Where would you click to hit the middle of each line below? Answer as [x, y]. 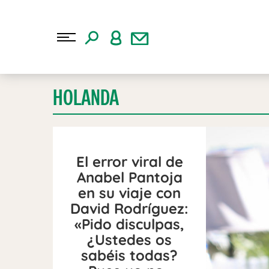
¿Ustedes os [130, 239]
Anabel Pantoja [129, 177]
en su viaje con [130, 192]
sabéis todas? [130, 255]
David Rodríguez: [130, 208]
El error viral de [129, 161]
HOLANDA [86, 98]
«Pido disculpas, [130, 224]
